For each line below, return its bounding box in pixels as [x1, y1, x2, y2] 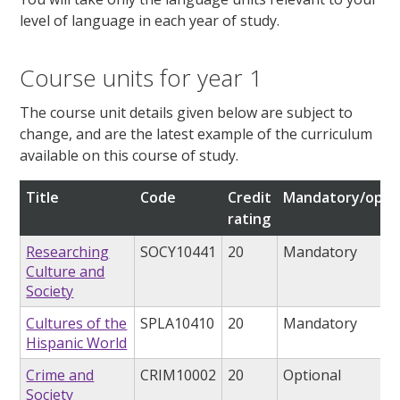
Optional [283, 365, 342, 386]
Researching [26, 242, 110, 262]
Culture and [26, 262, 105, 282]
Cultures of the [26, 313, 128, 334]
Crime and [26, 365, 95, 386]
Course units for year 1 [20, 61, 263, 94]
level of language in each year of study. [20, 10, 280, 30]
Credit [228, 187, 272, 208]
